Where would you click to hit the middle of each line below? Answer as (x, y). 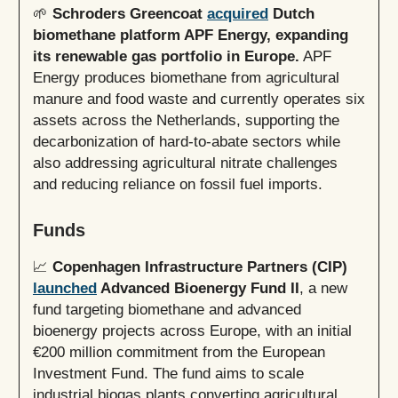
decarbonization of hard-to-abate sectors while (187, 142)
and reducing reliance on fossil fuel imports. (178, 184)
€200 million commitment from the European (179, 352)
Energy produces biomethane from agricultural (186, 78)
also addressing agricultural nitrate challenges (185, 163)
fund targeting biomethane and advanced (167, 310)
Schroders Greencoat (130, 14)
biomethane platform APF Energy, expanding (191, 35)
